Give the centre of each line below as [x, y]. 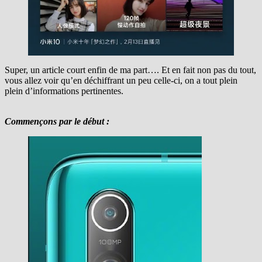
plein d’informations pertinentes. [64, 91]
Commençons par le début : [57, 122]
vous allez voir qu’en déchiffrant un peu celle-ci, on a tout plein [121, 81]
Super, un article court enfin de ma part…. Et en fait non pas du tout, [130, 70]
